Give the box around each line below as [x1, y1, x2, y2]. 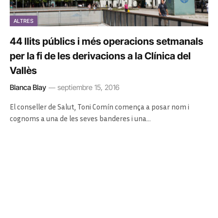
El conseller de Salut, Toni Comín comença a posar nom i [10, 102, 189, 111]
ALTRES [14, 17, 34, 24]
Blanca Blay [10, 82, 46, 92]
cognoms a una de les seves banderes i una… [10, 113, 151, 123]
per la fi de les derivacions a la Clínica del [10, 50, 191, 62]
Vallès [10, 64, 37, 76]
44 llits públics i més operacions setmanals [10, 35, 203, 47]
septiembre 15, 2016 [57, 82, 120, 92]
